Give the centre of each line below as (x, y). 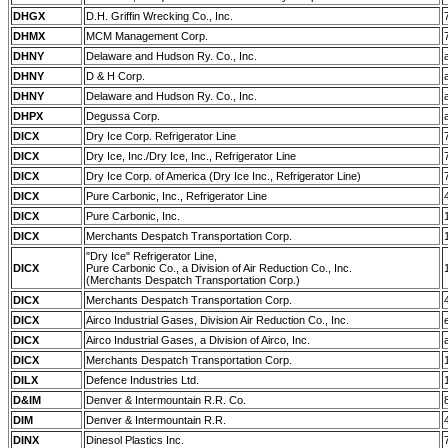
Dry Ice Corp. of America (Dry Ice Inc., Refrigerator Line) (223, 176)
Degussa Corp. (123, 116)
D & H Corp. (115, 76)
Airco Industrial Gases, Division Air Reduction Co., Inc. (217, 320)
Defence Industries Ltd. (142, 380)
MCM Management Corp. (147, 36)
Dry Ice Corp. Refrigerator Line (161, 136)
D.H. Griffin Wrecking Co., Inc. (159, 16)
